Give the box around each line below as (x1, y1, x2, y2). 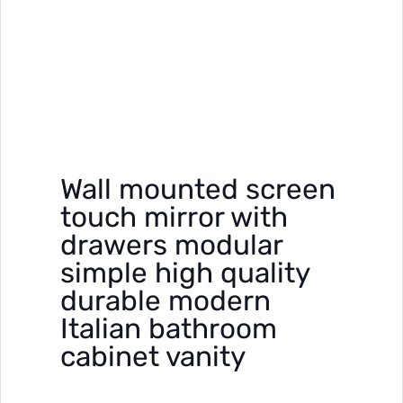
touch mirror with (60, 200, 288, 234)
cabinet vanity (60, 339, 246, 373)
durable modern (60, 283, 271, 318)
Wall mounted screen (60, 172, 336, 206)
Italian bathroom (60, 311, 277, 345)
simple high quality (60, 255, 309, 290)
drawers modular (60, 228, 282, 262)
